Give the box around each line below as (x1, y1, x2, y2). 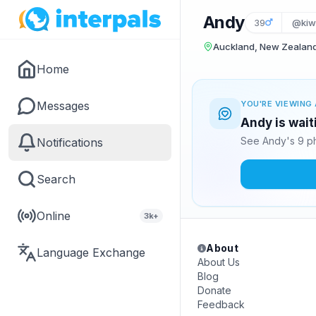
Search (37, 172, 75, 186)
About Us (197, 256, 240, 268)
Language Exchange (37, 245, 145, 260)
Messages (37, 99, 90, 113)
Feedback (197, 298, 245, 310)
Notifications (37, 135, 103, 150)
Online (37, 209, 71, 223)
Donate (197, 284, 231, 296)
